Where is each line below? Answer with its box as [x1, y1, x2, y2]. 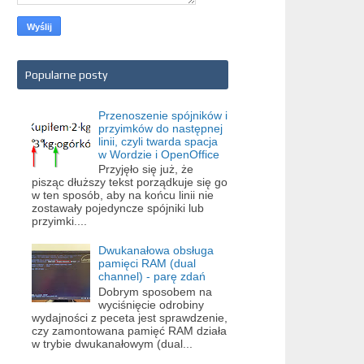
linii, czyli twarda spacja [98, 134, 219, 148]
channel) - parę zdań [98, 269, 206, 283]
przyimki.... [31, 214, 87, 228]
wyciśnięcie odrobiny [98, 297, 205, 311]
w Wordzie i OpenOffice [98, 147, 220, 161]
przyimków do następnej [98, 121, 223, 135]
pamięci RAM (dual [98, 256, 197, 270]
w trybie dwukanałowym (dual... [31, 336, 193, 350]
